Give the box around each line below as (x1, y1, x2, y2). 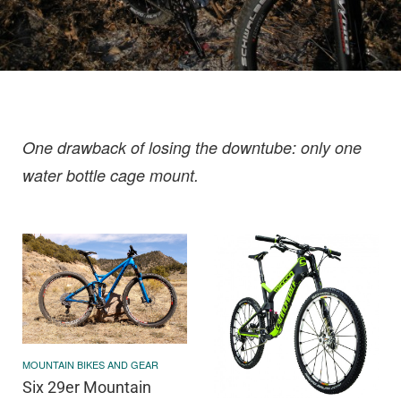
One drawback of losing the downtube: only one (22, 136, 362, 159)
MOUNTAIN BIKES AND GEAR (22, 356, 158, 371)
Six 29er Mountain (22, 377, 151, 397)
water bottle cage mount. (22, 164, 199, 187)
